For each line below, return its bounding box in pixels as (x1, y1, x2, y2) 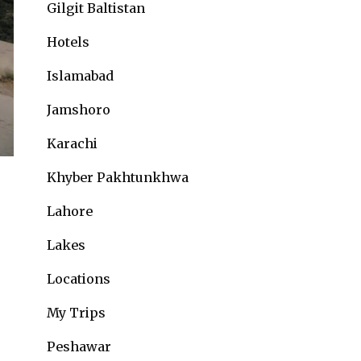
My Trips (47, 305, 106, 321)
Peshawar (47, 338, 111, 355)
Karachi (47, 135, 98, 151)
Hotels (47, 34, 89, 50)
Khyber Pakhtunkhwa (47, 169, 189, 185)
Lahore (47, 203, 93, 219)
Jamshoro (47, 102, 110, 118)
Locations (47, 271, 110, 287)
